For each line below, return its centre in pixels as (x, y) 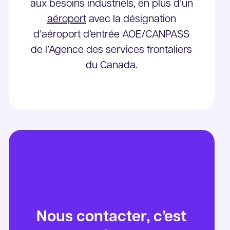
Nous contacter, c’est (112, 217)
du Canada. (111, 66)
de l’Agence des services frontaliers (112, 50)
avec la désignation (131, 20)
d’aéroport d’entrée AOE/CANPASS (112, 35)
